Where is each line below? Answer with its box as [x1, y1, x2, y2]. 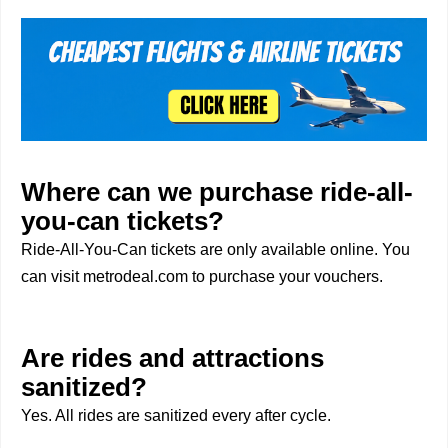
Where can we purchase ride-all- [21, 178, 413, 207]
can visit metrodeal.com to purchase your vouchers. [21, 268, 383, 286]
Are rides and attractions [21, 344, 324, 373]
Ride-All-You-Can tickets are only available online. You [21, 241, 410, 259]
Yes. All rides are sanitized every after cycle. [21, 407, 331, 425]
